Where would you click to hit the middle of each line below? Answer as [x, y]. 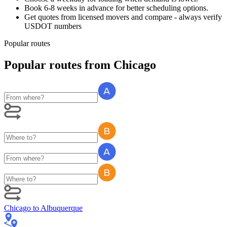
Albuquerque [62, 208]
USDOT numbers [53, 26]
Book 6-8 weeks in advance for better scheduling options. [116, 8]
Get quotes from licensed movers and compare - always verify [123, 17]
